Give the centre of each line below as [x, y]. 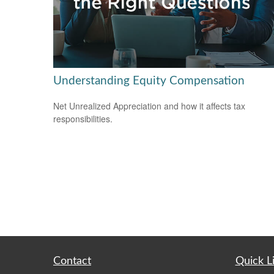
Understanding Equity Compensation [149, 81]
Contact [72, 261]
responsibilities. [83, 118]
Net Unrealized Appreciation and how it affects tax [149, 106]
